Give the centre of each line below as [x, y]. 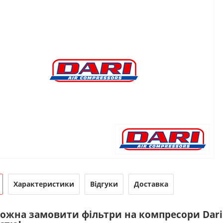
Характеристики [44, 184]
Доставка [151, 184]
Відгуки [104, 184]
